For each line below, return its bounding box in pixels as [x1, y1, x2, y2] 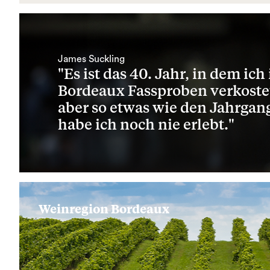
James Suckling [58, 54, 125, 64]
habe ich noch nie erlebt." [58, 118, 234, 133]
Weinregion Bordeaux [39, 204, 169, 216]
